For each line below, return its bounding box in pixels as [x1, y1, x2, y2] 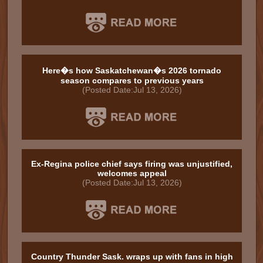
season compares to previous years [60, 76, 204, 85]
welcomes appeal [97, 168, 167, 178]
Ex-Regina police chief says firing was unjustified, [31, 159, 232, 168]
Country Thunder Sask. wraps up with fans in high [31, 252, 233, 261]
